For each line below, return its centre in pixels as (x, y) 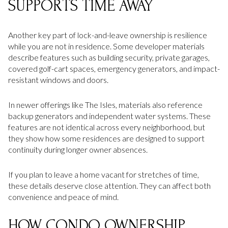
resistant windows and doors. (58, 80)
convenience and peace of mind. (63, 196)
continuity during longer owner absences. (78, 149)
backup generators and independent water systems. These (109, 116)
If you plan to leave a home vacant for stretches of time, (104, 174)
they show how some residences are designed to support (106, 138)
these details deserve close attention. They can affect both (109, 185)
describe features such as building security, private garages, (109, 58)
